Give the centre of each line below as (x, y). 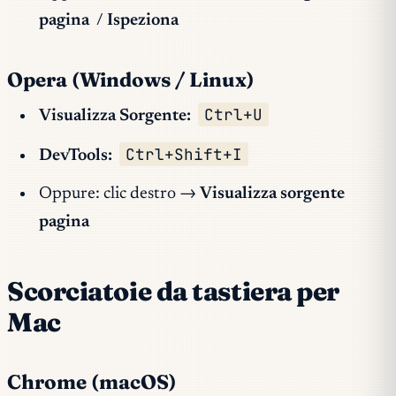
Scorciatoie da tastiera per (174, 292)
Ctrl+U (234, 115)
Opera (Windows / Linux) (131, 79)
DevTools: (75, 156)
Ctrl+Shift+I (184, 154)
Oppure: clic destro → (119, 194)
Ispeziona (143, 20)
